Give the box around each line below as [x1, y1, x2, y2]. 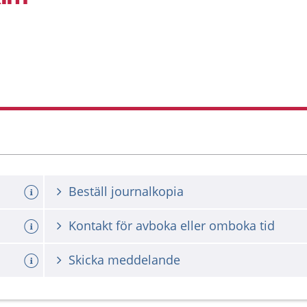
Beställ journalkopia [69, 183, 184, 199]
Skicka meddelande [69, 251, 180, 268]
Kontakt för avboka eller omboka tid [69, 217, 275, 234]
